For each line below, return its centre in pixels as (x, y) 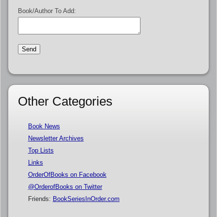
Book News (44, 126)
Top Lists (41, 150)
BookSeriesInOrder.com (86, 199)
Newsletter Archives (56, 138)
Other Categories (65, 101)
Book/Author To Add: (47, 11)
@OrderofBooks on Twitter (65, 187)
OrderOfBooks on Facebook (67, 175)
